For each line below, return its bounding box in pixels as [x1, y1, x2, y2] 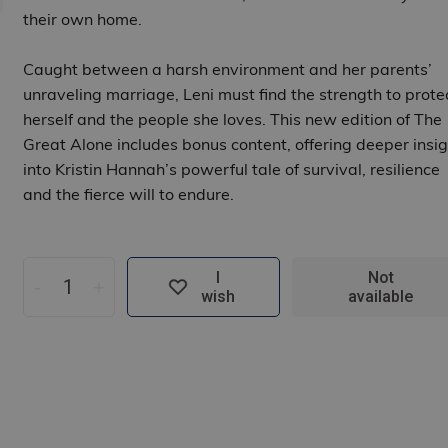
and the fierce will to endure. [22, 184, 234, 205]
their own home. [22, 9, 142, 30]
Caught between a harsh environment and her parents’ [22, 59, 432, 80]
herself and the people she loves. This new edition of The [22, 109, 442, 130]
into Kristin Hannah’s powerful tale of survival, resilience [22, 159, 440, 180]
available [348, 287, 414, 307]
